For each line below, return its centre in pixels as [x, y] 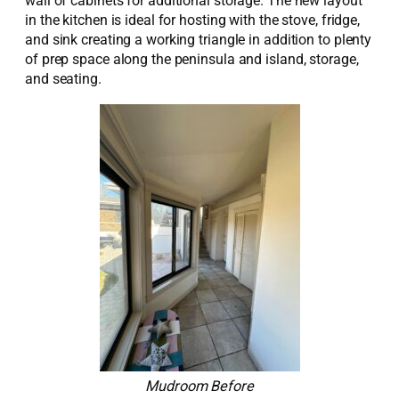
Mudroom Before [199, 386]
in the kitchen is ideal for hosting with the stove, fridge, [193, 20]
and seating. [63, 79]
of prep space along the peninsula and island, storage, [192, 60]
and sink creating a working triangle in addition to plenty [199, 40]
